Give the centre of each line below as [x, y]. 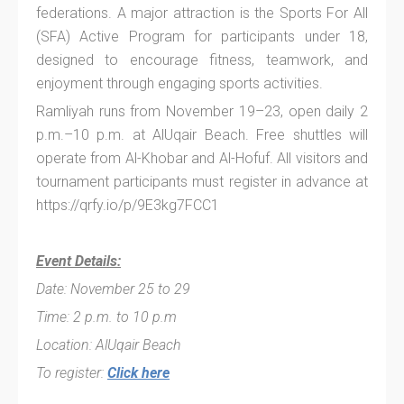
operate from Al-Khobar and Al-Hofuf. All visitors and [202, 158]
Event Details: [78, 261]
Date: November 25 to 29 [113, 289]
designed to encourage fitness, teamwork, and [202, 60]
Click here [138, 372]
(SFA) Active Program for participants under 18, [202, 36]
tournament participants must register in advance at [202, 181]
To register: [72, 372]
